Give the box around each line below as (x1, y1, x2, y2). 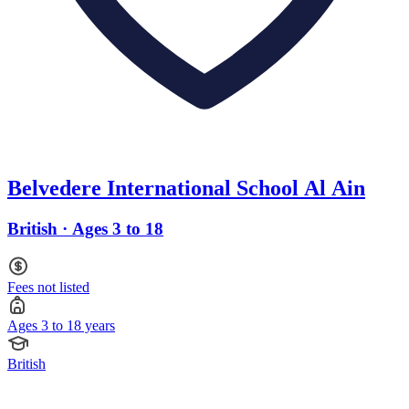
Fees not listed (7, 278, 89, 295)
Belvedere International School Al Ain (7, 176, 365, 201)
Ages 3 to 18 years (7, 317, 115, 333)
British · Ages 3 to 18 (7, 219, 163, 239)
